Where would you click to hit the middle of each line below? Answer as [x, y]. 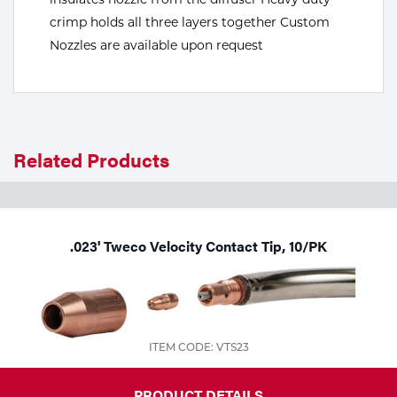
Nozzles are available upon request [156, 45]
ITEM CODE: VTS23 [198, 346]
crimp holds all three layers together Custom [190, 22]
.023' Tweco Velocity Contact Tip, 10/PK [198, 245]
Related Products [91, 159]
